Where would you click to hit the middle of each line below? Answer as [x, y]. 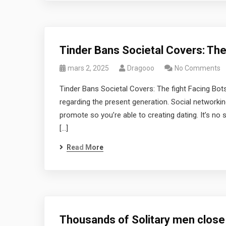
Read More [85, 147]
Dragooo [141, 68]
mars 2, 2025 [88, 68]
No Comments [197, 68]
